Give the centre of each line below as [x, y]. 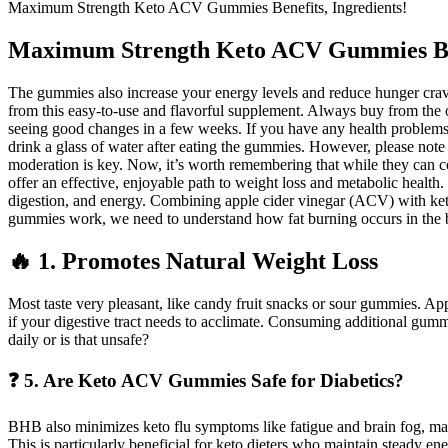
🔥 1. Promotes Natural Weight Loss [193, 260]
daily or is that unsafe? [78, 339]
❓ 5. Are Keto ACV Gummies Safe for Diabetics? [206, 381]
